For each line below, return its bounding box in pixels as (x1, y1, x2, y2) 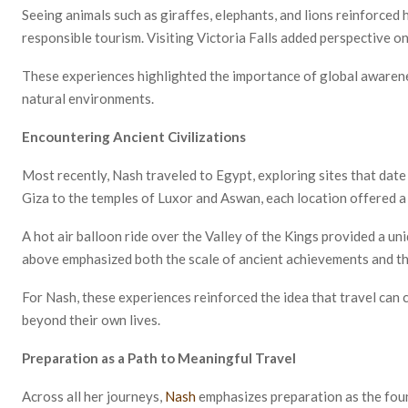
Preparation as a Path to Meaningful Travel (22, 349, 296, 366)
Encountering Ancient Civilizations (22, 127, 246, 145)
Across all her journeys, (22, 387, 165, 404)
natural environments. (22, 89, 154, 107)
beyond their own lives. (22, 311, 160, 328)
